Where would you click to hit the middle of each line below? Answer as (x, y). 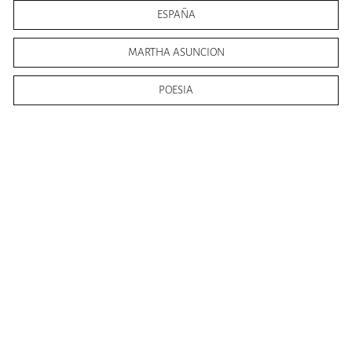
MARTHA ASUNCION (176, 53)
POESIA (176, 90)
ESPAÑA (176, 15)
